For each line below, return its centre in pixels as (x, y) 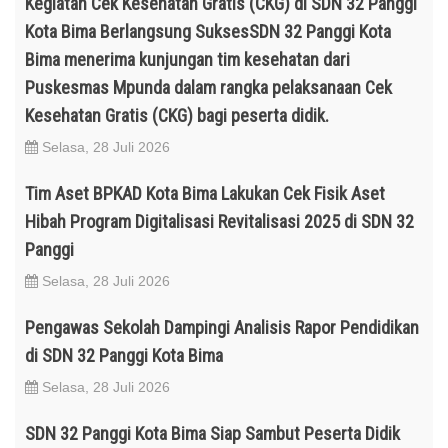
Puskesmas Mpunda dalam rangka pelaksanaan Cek (208, 87)
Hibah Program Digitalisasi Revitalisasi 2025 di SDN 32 (219, 221)
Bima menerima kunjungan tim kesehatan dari (187, 59)
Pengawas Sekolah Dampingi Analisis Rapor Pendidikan (222, 327)
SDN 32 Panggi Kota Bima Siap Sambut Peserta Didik (212, 433)
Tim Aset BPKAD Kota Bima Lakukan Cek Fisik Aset (205, 193)
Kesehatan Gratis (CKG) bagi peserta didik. (177, 115)
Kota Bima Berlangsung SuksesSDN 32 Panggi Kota (208, 31)
